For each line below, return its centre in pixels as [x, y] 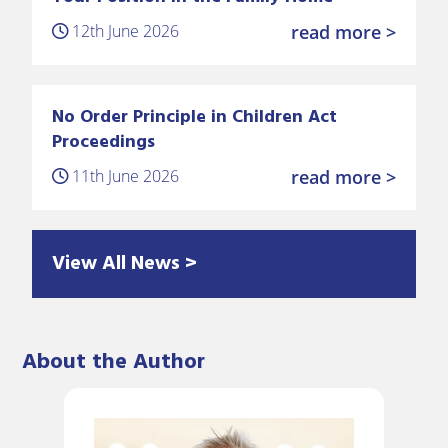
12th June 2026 [124, 31]
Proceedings [104, 142]
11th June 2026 [124, 176]
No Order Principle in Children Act [195, 117]
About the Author [114, 362]
